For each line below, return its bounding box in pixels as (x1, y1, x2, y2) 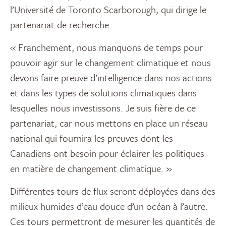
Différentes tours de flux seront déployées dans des (10, 184, 215, 198)
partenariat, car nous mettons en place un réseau (10, 116, 208, 130)
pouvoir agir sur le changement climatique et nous (10, 55, 211, 70)
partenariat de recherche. (10, 18, 111, 32)
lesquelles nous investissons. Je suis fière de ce (10, 101, 196, 115)
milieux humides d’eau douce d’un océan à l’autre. (10, 199, 208, 213)
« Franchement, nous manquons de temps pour (10, 40, 203, 54)
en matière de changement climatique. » (10, 161, 172, 176)
